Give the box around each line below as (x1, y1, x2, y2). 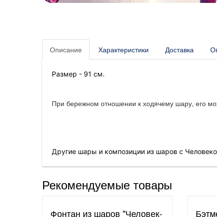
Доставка (165, 45, 194, 55)
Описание (50, 45, 82, 55)
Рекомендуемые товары (42, 176, 172, 193)
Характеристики (98, 45, 149, 55)
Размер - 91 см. (52, 70, 105, 78)
